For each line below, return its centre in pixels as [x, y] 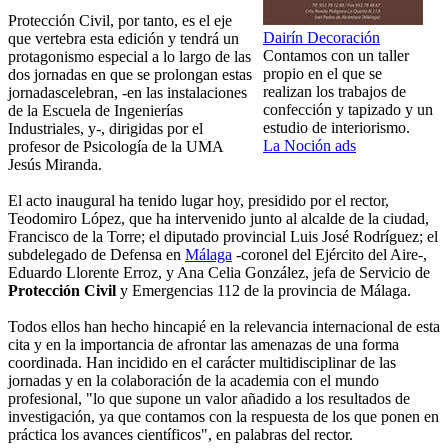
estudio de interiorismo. [336, 128]
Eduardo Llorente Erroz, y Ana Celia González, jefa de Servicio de [219, 273]
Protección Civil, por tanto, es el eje [120, 21]
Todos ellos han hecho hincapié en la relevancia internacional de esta [224, 327]
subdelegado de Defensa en [96, 255]
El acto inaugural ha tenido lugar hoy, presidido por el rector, [198, 201]
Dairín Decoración [321, 38]
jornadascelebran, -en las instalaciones [127, 93]
